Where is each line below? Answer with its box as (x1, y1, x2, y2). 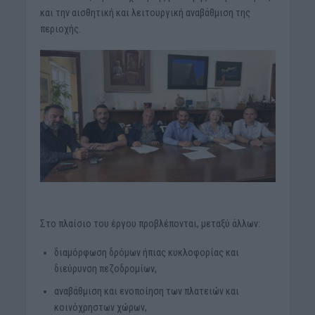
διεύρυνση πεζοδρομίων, (53, 263, 157, 275)
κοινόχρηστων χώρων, (53, 302, 147, 314)
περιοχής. (39, 23, 81, 35)
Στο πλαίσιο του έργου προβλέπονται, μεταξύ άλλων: (39, 218, 260, 230)
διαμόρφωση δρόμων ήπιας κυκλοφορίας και (53, 247, 239, 259)
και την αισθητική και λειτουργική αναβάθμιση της (39, 7, 250, 19)
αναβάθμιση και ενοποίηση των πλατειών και (53, 285, 239, 297)
